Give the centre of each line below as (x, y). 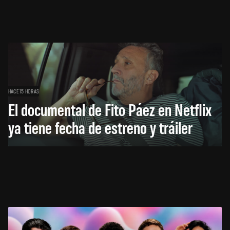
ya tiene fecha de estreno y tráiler (100, 127)
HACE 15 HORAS (24, 91)
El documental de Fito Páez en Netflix (110, 109)
